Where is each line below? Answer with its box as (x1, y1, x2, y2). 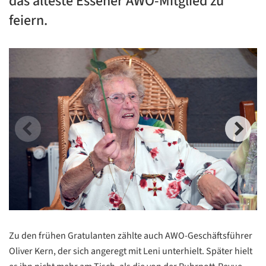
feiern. (9, 10, 47, 31)
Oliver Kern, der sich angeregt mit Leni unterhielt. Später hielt (9, 244, 252, 258)
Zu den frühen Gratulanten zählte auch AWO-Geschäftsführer (9, 229, 252, 242)
